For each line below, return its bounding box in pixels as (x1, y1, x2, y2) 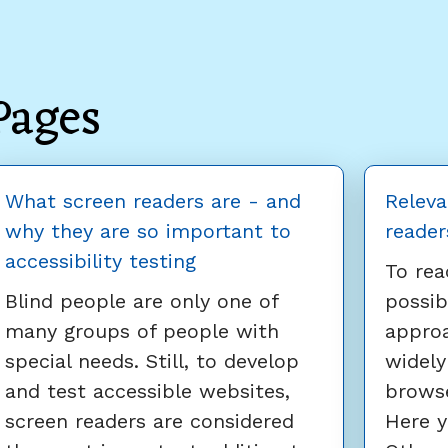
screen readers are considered (5, 409, 294, 434)
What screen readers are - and (5, 189, 301, 214)
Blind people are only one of (5, 289, 278, 314)
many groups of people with (5, 319, 279, 344)
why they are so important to (5, 219, 291, 244)
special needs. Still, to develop (5, 349, 299, 374)
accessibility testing (5, 249, 196, 274)
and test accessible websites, (5, 379, 290, 404)
